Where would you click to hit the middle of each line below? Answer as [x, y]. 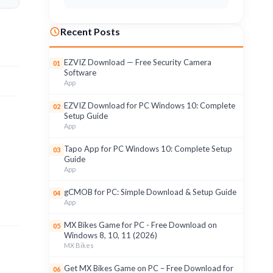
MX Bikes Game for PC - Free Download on [140, 225]
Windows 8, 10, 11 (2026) [111, 235]
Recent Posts [90, 31]
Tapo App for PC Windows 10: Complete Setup [148, 149]
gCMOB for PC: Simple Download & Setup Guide [150, 192]
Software [80, 73]
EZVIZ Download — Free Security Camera [138, 62]
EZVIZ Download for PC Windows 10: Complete [150, 105]
